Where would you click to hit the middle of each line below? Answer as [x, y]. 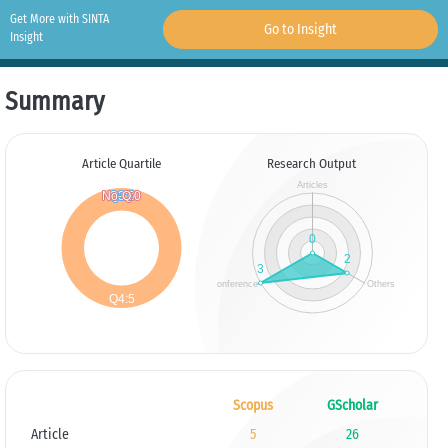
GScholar [352, 405]
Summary [54, 101]
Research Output [312, 163]
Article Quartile [121, 163]
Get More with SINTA [59, 19]
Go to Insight [300, 29]
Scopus [252, 405]
